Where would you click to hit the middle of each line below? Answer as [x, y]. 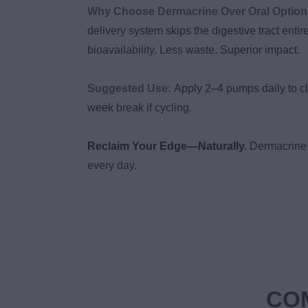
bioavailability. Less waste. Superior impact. [194, 50]
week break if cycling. [140, 108]
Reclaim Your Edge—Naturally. [167, 146]
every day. [112, 166]
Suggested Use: [129, 89]
